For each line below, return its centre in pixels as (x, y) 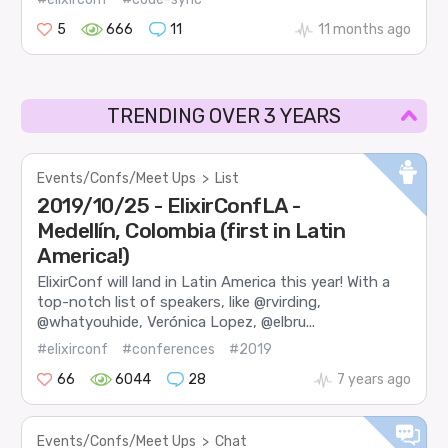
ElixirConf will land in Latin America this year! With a (214, 282)
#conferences (169, 349)
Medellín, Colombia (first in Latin (191, 231)
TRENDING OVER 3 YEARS (224, 116)
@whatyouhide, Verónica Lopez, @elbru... (176, 322)
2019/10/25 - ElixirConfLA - (169, 206)
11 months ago (364, 30)
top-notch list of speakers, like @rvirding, (179, 302)
